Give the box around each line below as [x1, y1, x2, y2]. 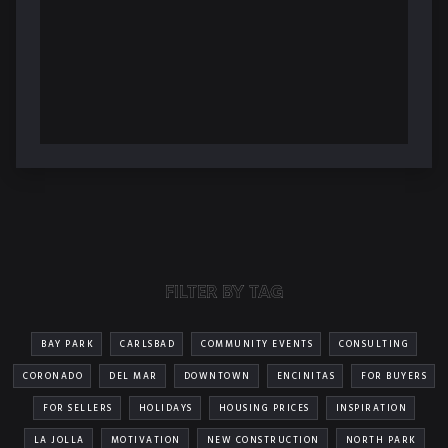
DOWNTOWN [183, 369, 251, 384]
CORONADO [23, 369, 83, 384]
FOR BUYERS [361, 369, 427, 384]
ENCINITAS [276, 369, 335, 384]
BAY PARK [41, 337, 94, 352]
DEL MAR [109, 369, 158, 384]
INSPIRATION [335, 401, 407, 416]
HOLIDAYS [138, 401, 193, 416]
